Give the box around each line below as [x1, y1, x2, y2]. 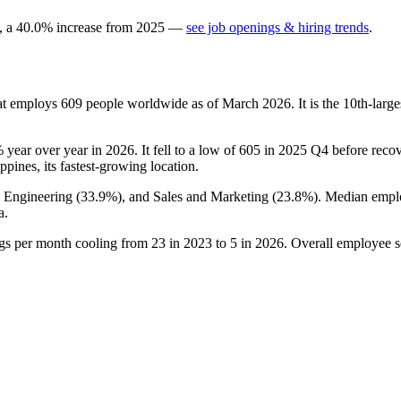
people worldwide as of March [82, 95, 262, 111]
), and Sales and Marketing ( [117, 188, 277, 204]
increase [56, 19, 102, 35]
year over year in [4, 141, 106, 158]
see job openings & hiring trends [186, 19, 369, 35]
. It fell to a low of [134, 141, 239, 158]
